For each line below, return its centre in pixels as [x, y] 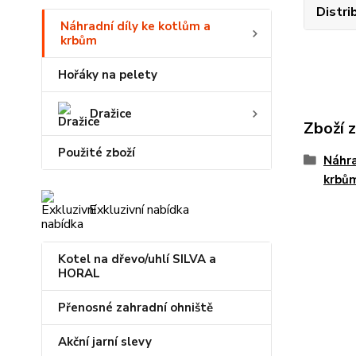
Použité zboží [97, 153]
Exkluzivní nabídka [139, 210]
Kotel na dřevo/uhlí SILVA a [137, 259]
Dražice [111, 114]
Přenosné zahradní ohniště [135, 308]
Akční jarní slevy [105, 342]
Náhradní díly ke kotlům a [135, 26]
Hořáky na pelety [108, 75]
